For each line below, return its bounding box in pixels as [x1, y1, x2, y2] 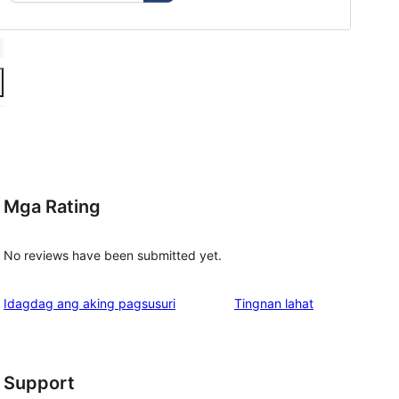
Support [4, 372, 75, 395]
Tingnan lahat [234, 296, 313, 312]
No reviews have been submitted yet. [4, 248, 222, 264]
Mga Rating [4, 195, 101, 217]
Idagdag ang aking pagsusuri [4, 296, 175, 312]
